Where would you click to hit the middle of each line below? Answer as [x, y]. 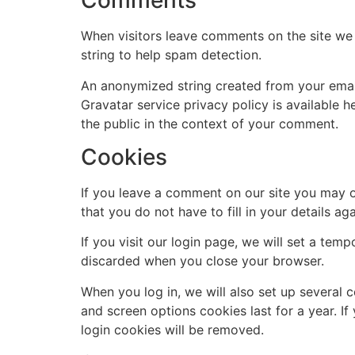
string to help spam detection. [171, 55]
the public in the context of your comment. [210, 123]
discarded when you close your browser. [202, 261]
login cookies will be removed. [172, 329]
